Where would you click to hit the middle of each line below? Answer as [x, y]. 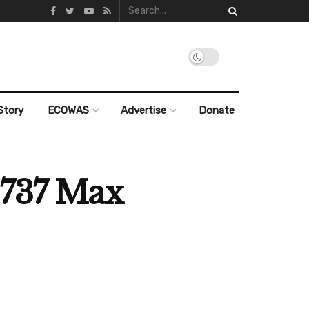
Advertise [144, 110]
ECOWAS [68, 110]
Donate [216, 110]
